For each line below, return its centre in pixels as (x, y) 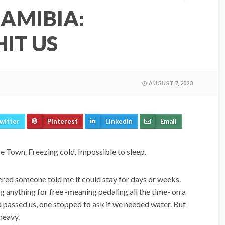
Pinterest (63, 121)
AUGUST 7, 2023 (171, 83)
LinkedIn (119, 121)
